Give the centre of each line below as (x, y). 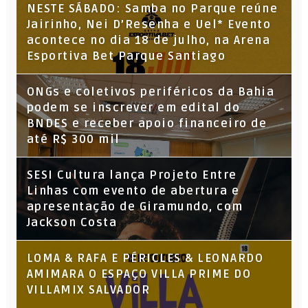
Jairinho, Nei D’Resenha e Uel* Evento (149, 25)
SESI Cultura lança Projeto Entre (132, 175)
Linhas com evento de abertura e (133, 191)
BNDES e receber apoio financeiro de (147, 124)
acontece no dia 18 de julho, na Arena (148, 41)
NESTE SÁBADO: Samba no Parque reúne (152, 9)
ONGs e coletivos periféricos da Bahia (151, 92)
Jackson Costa (72, 223)
